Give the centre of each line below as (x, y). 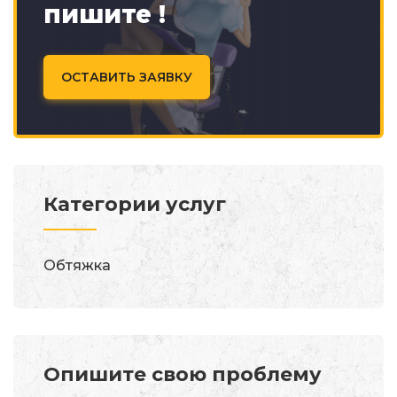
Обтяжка (77, 266)
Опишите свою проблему (183, 375)
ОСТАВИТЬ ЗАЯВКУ (127, 78)
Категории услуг (135, 205)
